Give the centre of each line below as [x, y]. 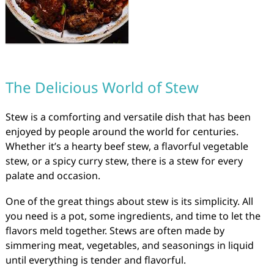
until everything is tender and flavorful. [95, 260]
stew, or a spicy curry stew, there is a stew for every [124, 161]
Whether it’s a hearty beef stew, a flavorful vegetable [127, 146]
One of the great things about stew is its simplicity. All [129, 201]
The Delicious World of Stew [102, 87]
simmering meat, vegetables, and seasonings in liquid [129, 245]
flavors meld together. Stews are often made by [115, 231]
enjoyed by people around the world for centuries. [122, 131]
